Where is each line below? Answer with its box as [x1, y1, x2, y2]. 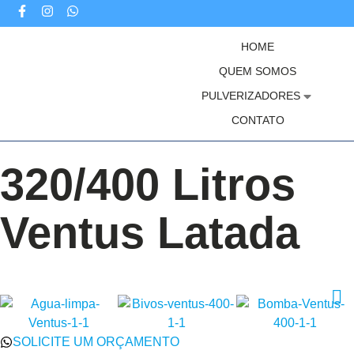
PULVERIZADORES [201, 89, 300, 102]
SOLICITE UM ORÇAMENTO [13, 335, 179, 348]
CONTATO [231, 114, 284, 126]
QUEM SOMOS [219, 65, 296, 77]
